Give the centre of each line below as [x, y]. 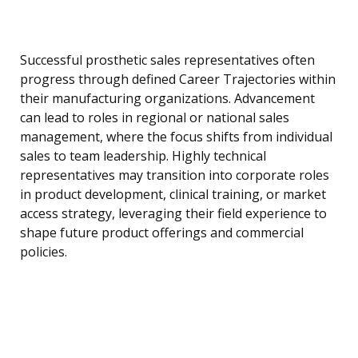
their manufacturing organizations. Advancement [167, 99]
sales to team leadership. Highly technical [143, 156]
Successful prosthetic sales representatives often [167, 60]
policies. [44, 252]
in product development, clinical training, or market [173, 195]
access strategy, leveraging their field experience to [173, 214]
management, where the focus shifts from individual [176, 137]
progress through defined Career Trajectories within [178, 80]
